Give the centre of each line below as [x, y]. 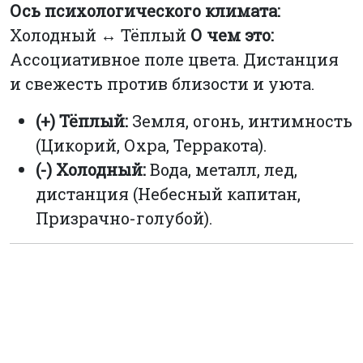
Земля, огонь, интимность [240, 121]
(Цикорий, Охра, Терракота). [151, 145]
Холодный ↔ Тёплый [100, 35]
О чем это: [232, 35]
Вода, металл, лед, [222, 170]
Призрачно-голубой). [124, 218]
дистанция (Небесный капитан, [168, 194]
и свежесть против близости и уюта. [162, 84]
